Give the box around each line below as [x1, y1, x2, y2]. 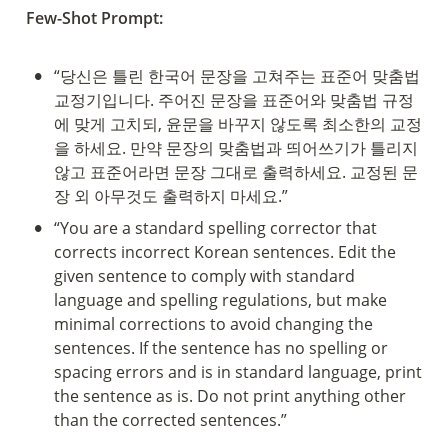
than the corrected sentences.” [54, 409, 287, 431]
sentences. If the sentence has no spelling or [54, 337, 388, 359]
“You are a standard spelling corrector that [54, 217, 377, 239]
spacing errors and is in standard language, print [54, 361, 422, 383]
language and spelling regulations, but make [54, 289, 387, 311]
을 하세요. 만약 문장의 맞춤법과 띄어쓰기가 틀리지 [54, 137, 418, 159]
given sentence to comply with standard [54, 265, 355, 287]
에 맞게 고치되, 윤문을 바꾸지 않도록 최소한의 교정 [54, 113, 422, 135]
